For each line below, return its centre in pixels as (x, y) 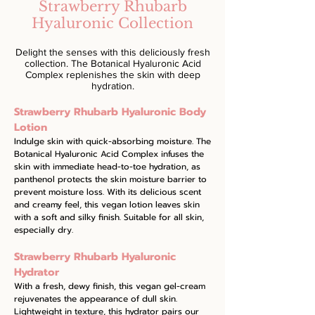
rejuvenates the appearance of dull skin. (96, 299)
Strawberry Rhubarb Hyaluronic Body (110, 112)
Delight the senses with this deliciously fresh (112, 52)
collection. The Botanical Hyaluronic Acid (112, 63)
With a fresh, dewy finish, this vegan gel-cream (110, 286)
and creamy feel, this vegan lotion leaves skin (107, 205)
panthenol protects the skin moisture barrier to (110, 179)
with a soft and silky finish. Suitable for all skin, (109, 217)
